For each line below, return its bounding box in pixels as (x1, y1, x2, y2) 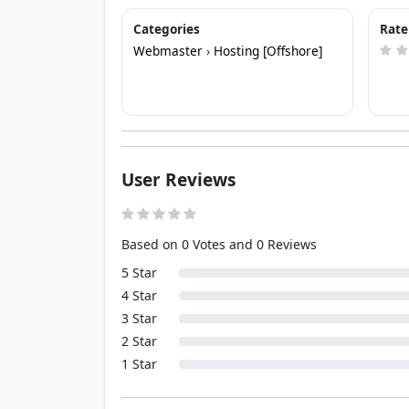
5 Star (121, 264, 157, 281)
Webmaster (133, 42, 203, 59)
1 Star (121, 355, 157, 372)
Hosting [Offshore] (214, 42, 322, 59)
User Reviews (121, 167, 236, 192)
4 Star (121, 287, 157, 304)
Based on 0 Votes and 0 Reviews (121, 236, 317, 253)
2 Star (121, 332, 157, 350)
